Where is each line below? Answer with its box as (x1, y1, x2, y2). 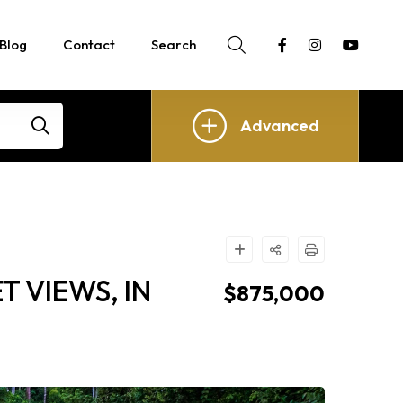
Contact (63, 36, 116, 53)
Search (151, 36, 197, 53)
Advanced (240, 115, 320, 136)
